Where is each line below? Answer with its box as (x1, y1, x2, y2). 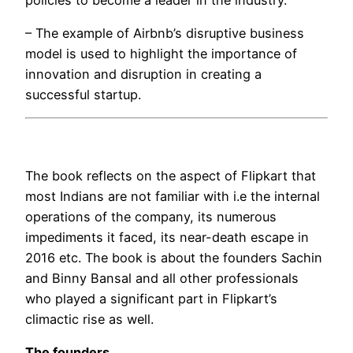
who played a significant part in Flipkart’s (25, 290, 277, 307)
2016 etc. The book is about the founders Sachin (25, 249, 322, 266)
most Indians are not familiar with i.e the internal (25, 188, 320, 204)
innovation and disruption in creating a (25, 65, 262, 82)
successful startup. (25, 86, 141, 102)
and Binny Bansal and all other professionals (25, 269, 299, 286)
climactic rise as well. (25, 310, 154, 327)
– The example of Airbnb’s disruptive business (25, 24, 304, 41)
